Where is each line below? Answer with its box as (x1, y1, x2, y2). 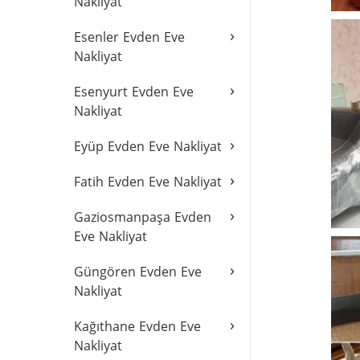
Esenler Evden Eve (74, 28, 185, 46)
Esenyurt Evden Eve (74, 83, 194, 100)
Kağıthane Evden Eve (74, 317, 201, 335)
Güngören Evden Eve (74, 263, 202, 280)
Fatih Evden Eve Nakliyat (74, 173, 222, 190)
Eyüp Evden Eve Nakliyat (74, 137, 222, 155)
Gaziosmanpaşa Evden (74, 208, 211, 226)
